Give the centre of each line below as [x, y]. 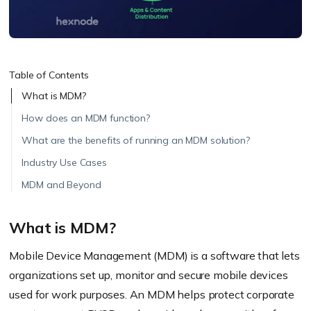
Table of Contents [49, 75]
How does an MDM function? [86, 118]
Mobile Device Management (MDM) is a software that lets [154, 256]
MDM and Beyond [61, 185]
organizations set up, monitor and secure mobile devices [149, 275]
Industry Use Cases [64, 163]
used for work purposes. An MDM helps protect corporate [152, 295]
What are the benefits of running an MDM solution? [136, 141]
